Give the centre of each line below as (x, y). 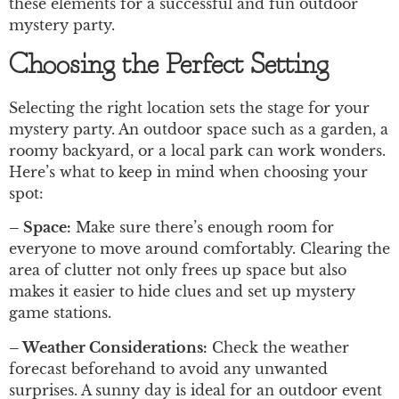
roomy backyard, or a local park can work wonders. (197, 150)
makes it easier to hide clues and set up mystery (182, 292)
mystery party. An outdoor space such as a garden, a (199, 129)
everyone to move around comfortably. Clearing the (199, 249)
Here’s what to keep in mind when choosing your (188, 171)
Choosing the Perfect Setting (169, 65)
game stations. (60, 313)
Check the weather (278, 347)
